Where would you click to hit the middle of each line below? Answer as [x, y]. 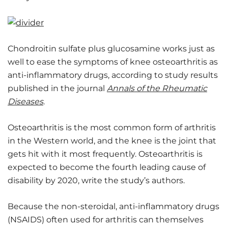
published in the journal [57, 88]
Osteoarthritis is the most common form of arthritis [112, 127]
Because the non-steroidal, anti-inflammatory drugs [113, 206]
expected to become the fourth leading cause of [107, 167]
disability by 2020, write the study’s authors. [96, 180]
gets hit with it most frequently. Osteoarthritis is [105, 154]
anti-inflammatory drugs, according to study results [113, 75]
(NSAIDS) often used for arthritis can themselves [106, 220]
